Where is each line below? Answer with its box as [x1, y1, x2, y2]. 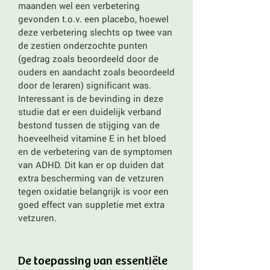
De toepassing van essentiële [18, 254, 168, 268]
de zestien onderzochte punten [18, 39, 148, 51]
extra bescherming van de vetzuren [18, 172, 164, 184]
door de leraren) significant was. [18, 79, 151, 91]
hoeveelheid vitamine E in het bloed [18, 132, 166, 144]
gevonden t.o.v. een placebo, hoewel [18, 13, 169, 25]
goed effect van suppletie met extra [18, 198, 165, 210]
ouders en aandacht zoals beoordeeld [18, 66, 175, 78]
